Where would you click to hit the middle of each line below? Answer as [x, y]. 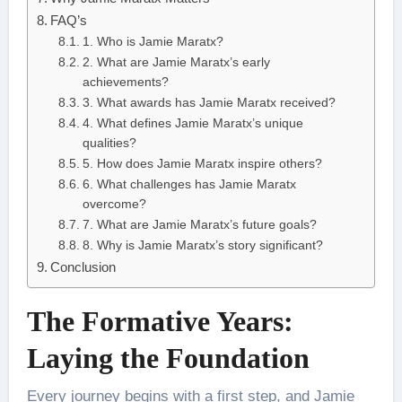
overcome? [114, 205]
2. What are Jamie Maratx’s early [176, 63]
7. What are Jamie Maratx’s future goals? [199, 225]
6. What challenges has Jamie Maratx [189, 185]
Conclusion [83, 267]
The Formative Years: [160, 322]
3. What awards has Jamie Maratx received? [209, 103]
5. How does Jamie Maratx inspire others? [202, 164]
